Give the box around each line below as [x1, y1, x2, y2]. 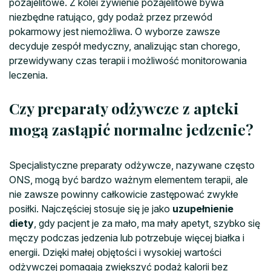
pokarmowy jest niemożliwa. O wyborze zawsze [9, 25, 220, 38]
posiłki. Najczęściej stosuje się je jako [9, 202, 172, 215]
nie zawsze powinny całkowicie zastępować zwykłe [9, 188, 238, 200]
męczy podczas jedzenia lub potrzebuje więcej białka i [9, 231, 244, 244]
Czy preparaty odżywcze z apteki [9, 97, 239, 118]
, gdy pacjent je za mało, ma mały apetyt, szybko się [34, 217, 260, 229]
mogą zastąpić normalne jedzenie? [9, 119, 253, 139]
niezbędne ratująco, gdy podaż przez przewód [9, 10, 212, 23]
